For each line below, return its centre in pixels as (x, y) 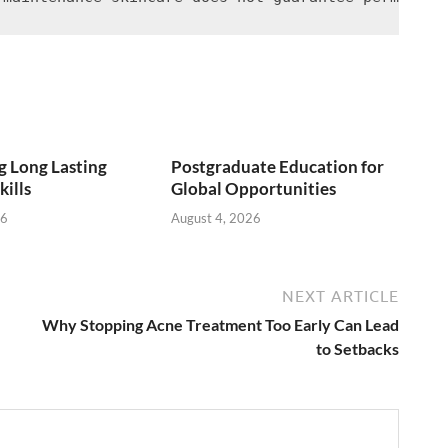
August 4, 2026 (216, 217)
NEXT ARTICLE (340, 295)
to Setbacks (357, 348)
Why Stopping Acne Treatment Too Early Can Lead (220, 324)
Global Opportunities (254, 189)
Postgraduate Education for (278, 167)
